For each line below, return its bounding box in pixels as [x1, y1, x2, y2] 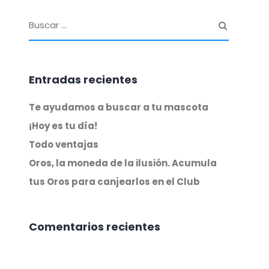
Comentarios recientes [28, 219, 160, 234]
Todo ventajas [28, 138, 98, 151]
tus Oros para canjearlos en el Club [28, 175, 200, 188]
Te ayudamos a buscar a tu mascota [28, 101, 208, 113]
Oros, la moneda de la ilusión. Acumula [28, 157, 217, 169]
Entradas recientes [28, 72, 138, 87]
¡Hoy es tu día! [28, 119, 97, 132]
